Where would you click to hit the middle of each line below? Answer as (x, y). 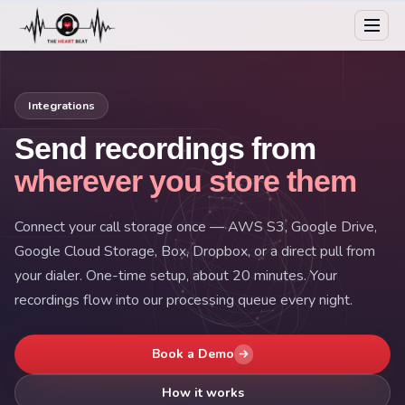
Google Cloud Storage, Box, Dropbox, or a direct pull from (195, 251)
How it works (202, 392)
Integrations (61, 105)
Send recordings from (165, 148)
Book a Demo (193, 354)
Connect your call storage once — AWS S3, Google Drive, (196, 227)
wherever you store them (185, 181)
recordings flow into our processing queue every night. (184, 300)
